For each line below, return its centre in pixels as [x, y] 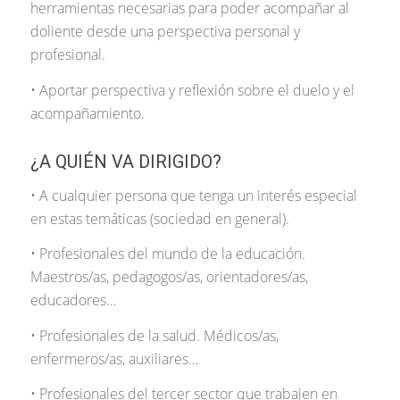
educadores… [73, 300]
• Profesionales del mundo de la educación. [167, 254]
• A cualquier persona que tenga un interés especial [193, 195]
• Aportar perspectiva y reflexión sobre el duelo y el [192, 90]
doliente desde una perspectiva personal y [165, 32]
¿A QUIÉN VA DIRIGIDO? [125, 161]
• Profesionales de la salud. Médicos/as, [156, 335]
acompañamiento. [87, 113]
